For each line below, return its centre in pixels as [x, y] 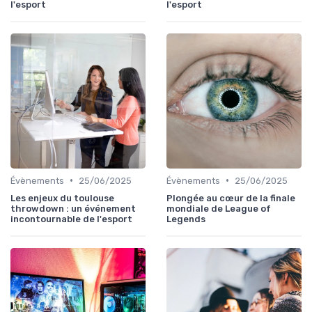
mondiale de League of [219, 208]
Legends [186, 219]
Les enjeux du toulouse [62, 198]
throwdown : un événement [73, 208]
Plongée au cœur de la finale [231, 198]
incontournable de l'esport [71, 219]
